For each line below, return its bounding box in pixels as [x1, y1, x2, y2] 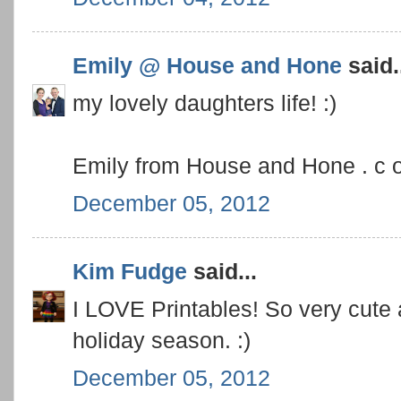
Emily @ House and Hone [73, 53, 342, 79]
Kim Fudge [73, 259, 187, 285]
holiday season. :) [73, 328, 251, 353]
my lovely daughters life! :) [73, 90, 337, 115]
